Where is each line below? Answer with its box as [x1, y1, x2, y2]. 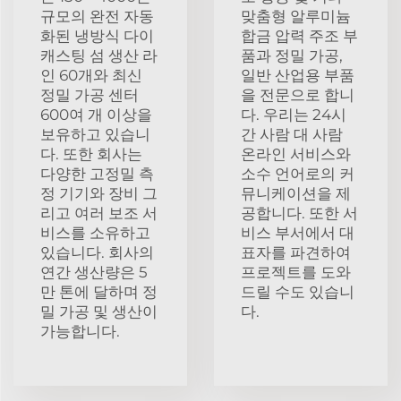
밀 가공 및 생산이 [40, 302, 158, 320]
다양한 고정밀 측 [40, 164, 154, 183]
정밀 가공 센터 [40, 85, 139, 104]
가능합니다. [40, 321, 120, 340]
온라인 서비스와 [241, 144, 351, 163]
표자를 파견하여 [241, 243, 351, 261]
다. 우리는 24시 [241, 105, 346, 124]
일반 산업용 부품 [241, 65, 354, 84]
